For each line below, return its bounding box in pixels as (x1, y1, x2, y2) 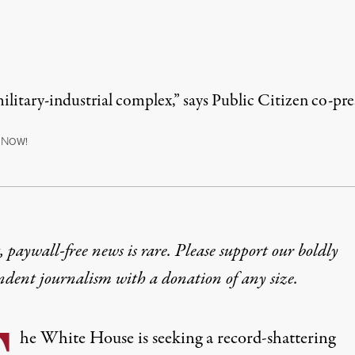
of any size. (221, 266, 298, 292)
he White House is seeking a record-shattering (19, 326, 335, 352)
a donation (149, 266, 222, 292)
